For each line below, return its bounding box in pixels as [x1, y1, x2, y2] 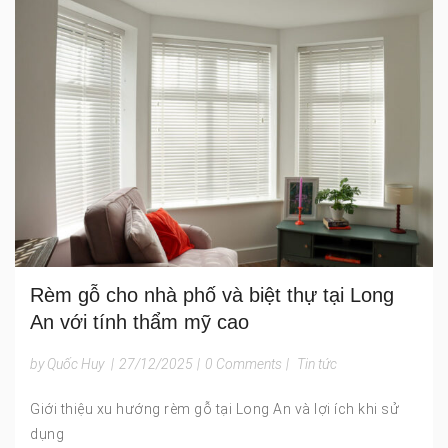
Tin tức [297, 355, 337, 372]
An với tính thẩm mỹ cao [30, 310, 249, 333]
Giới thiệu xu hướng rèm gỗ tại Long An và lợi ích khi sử [30, 400, 399, 417]
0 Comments [205, 355, 282, 372]
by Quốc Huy [30, 355, 104, 372]
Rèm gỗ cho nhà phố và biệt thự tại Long [30, 283, 394, 306]
